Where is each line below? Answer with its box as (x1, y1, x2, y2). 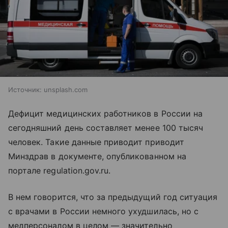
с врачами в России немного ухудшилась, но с (8, 206, 199, 216)
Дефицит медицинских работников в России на (8, 108, 203, 119)
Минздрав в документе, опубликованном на (8, 151, 186, 161)
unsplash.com (44, 85, 88, 94)
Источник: (8, 85, 42, 94)
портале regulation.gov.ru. (8, 165, 111, 176)
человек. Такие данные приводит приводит (8, 136, 184, 147)
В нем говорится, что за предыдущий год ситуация (8, 191, 218, 202)
